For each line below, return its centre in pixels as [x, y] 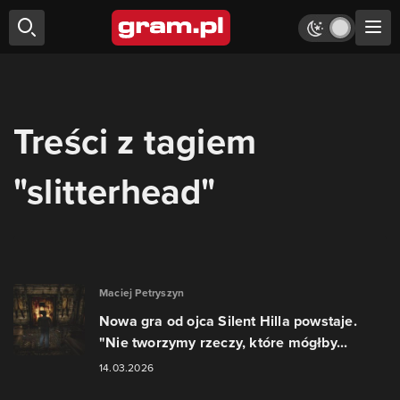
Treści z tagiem [135, 141]
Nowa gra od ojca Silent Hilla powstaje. [228, 321]
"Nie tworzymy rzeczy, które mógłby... [224, 342]
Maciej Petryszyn [142, 292]
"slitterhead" [115, 191]
